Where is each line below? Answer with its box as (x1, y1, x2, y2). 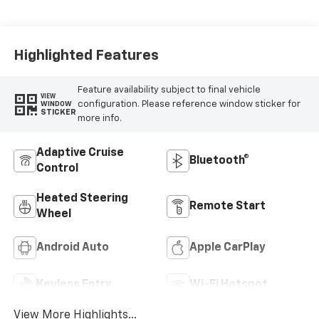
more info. (77, 113, 122, 123)
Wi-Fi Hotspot (189, 279, 268, 291)
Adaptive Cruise (36, 147, 124, 159)
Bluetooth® (189, 155, 249, 167)
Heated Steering (36, 193, 128, 205)
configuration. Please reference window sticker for (77, 99, 300, 109)
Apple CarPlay (189, 242, 266, 254)
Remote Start (189, 201, 266, 213)
